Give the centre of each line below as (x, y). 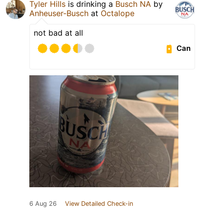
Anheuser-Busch (59, 13)
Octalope (118, 13)
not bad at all (58, 33)
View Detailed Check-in (99, 203)
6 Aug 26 (43, 203)
